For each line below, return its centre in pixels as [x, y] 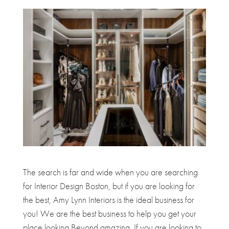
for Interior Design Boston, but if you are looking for [109, 186]
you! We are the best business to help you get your [109, 213]
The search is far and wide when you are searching [110, 172]
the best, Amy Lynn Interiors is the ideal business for [108, 199]
